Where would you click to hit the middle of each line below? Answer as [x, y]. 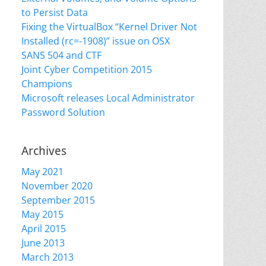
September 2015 [58, 200]
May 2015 [42, 214]
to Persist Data [55, 12]
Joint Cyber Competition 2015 [87, 69]
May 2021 [42, 172]
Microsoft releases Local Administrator [108, 98]
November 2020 [57, 186]
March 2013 [47, 257]
